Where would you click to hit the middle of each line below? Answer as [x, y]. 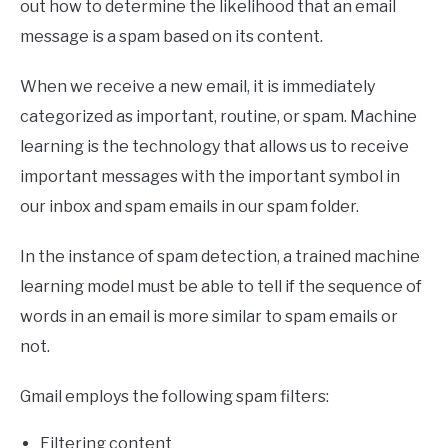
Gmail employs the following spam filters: [174, 397]
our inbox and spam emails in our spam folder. [189, 207]
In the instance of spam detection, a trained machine [220, 257]
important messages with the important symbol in [210, 177]
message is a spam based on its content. [171, 37]
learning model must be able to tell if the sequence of [221, 287]
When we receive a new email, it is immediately [197, 87]
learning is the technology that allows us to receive [214, 147]
